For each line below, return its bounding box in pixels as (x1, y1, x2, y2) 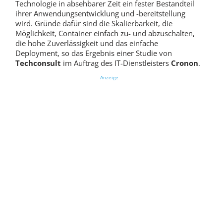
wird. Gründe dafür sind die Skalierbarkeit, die (15, 18, 172, 28)
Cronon (170, 57, 198, 68)
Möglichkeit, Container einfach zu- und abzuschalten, (15, 28, 195, 38)
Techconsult (15, 57, 61, 68)
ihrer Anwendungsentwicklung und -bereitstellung (15, 8, 185, 18)
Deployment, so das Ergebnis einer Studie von (15, 48, 172, 58)
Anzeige (100, 74, 118, 81)
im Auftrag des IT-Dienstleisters (60, 57, 171, 68)
